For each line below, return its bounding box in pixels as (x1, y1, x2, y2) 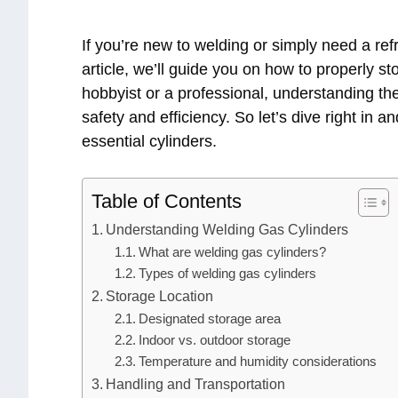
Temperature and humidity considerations (138, 354, 377, 370)
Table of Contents (92, 190, 242, 213)
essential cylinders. (82, 132, 217, 151)
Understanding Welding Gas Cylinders (106, 221, 349, 238)
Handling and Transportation (106, 376, 286, 393)
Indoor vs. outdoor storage (138, 333, 291, 348)
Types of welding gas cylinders (138, 267, 316, 282)
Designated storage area (138, 312, 281, 327)
